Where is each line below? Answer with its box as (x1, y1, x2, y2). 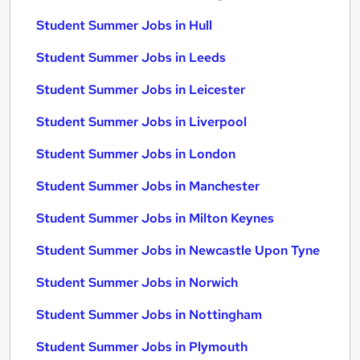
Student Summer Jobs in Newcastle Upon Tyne (36, 242, 320, 259)
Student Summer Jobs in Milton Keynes (36, 210, 274, 227)
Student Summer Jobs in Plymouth (36, 338, 247, 355)
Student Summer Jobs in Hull (36, 17, 212, 34)
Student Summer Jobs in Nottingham (36, 306, 262, 323)
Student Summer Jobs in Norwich (36, 274, 238, 291)
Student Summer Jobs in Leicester (36, 81, 245, 98)
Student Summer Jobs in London (36, 145, 235, 162)
